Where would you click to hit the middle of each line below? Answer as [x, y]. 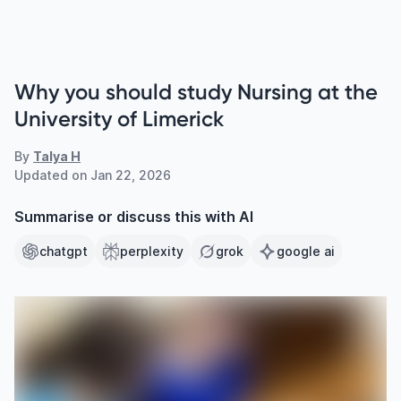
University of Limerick [119, 119]
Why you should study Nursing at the [196, 92]
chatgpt [64, 251]
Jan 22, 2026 [131, 175]
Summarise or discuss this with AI [134, 217]
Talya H [57, 156]
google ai [306, 251]
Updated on [52, 175]
